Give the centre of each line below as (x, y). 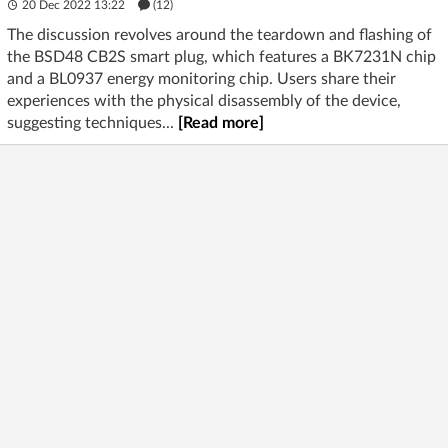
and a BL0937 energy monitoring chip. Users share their (201, 78)
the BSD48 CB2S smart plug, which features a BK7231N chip (221, 56)
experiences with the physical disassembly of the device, (204, 100)
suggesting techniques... (92, 122)
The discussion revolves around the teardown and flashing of (219, 34)
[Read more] (221, 122)
